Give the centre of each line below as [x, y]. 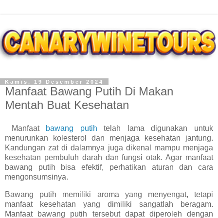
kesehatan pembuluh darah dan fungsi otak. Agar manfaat [109, 157]
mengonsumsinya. [36, 177]
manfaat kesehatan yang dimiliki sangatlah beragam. [109, 204]
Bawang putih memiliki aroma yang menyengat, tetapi [109, 194]
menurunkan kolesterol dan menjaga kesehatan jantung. [109, 138]
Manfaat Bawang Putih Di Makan [89, 91]
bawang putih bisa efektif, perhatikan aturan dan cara [109, 167]
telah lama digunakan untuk [155, 128]
